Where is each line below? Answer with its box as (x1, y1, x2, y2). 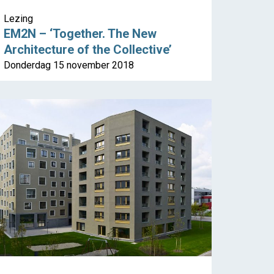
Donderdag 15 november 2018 (4, 59, 134, 72)
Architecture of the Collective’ (4, 42, 172, 57)
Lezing (4, 13, 33, 25)
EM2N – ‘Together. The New (4, 26, 157, 42)
